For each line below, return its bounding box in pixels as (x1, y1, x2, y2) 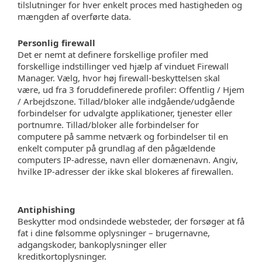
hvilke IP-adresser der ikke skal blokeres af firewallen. (18, 166, 233, 177)
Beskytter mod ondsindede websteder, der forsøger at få (18, 215, 244, 227)
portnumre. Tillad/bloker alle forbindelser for (18, 119, 199, 130)
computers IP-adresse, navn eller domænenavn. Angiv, (18, 154, 238, 166)
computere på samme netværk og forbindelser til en (18, 130, 228, 142)
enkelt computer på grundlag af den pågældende (18, 142, 215, 154)
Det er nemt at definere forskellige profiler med (18, 49, 208, 60)
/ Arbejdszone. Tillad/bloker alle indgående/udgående (18, 95, 235, 107)
